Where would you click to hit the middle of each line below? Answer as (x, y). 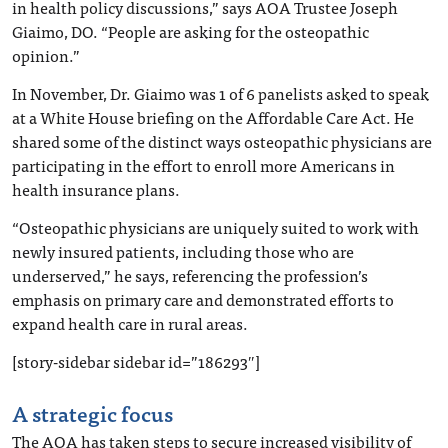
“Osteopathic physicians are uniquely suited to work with (215, 226)
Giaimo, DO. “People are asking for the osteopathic (190, 30)
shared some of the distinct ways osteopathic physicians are (222, 140)
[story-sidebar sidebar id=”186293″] (136, 360)
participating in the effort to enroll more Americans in (203, 164)
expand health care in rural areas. (130, 322)
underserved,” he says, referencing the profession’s (190, 274)
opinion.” (46, 54)
